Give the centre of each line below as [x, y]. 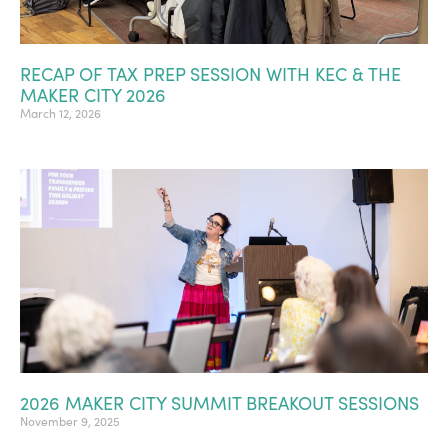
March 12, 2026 [60, 112]
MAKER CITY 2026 [93, 94]
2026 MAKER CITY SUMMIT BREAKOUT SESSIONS [219, 402]
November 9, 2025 [70, 420]
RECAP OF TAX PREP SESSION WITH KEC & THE [210, 73]
